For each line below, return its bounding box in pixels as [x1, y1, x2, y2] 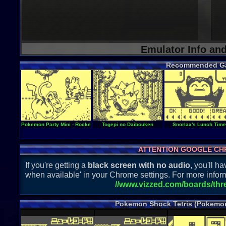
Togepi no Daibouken [102, 122, 153, 127]
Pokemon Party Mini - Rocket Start [21, 122, 105, 127]
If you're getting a [25, 161, 88, 169]
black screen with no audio [88, 161, 190, 169]
